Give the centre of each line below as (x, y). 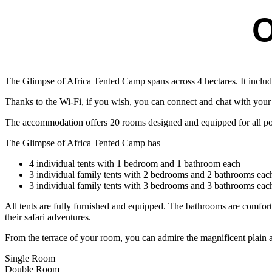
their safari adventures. (48, 217)
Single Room (30, 258)
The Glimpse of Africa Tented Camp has (83, 143)
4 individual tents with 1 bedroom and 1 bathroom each (135, 163)
